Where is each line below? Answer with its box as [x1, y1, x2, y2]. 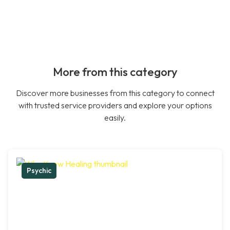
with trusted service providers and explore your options [18, 100, 212, 111]
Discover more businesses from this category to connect [15, 88, 215, 99]
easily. [104, 112, 126, 123]
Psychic [27, 166, 51, 176]
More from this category [52, 65, 178, 80]
